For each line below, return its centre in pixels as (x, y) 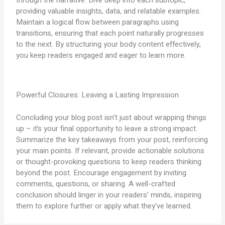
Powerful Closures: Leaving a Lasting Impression (98, 95)
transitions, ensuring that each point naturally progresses (110, 33)
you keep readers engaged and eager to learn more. (101, 55)
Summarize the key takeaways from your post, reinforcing (112, 139)
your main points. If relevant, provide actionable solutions (110, 150)
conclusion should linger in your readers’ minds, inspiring (109, 195)
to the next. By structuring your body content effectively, (109, 44)
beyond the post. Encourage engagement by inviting (101, 173)
